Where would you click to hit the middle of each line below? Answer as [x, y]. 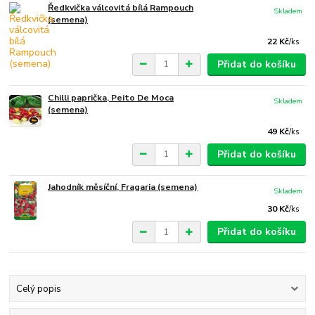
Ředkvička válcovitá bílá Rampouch [121, 8]
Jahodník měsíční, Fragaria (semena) [123, 187]
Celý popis [38, 289]
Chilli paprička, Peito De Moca [111, 97]
